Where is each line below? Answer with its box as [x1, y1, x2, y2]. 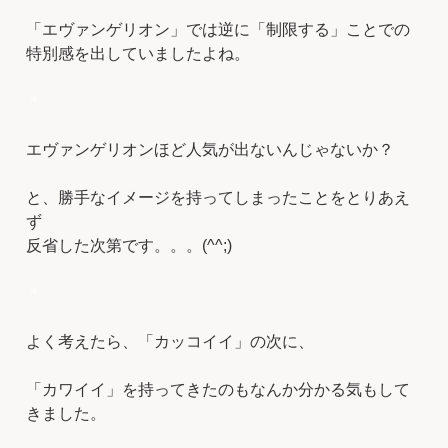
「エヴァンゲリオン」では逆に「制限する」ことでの [26, 20, 411, 38]
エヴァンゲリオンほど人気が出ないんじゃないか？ [26, 140, 395, 158]
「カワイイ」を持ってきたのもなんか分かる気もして [26, 380, 411, 398]
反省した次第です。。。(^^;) [26, 236, 233, 254]
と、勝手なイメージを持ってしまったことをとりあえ [26, 188, 411, 206]
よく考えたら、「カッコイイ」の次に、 [26, 332, 315, 350]
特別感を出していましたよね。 [26, 44, 251, 62]
